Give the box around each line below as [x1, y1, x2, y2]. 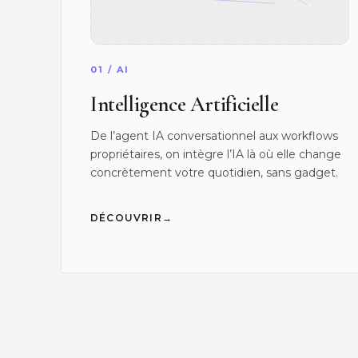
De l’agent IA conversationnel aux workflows [90, 129, 338, 144]
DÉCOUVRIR [90, 212, 162, 225]
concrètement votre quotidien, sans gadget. [90, 165, 338, 181]
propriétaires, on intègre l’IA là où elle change [90, 147, 341, 162]
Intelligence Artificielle [90, 92, 279, 118]
